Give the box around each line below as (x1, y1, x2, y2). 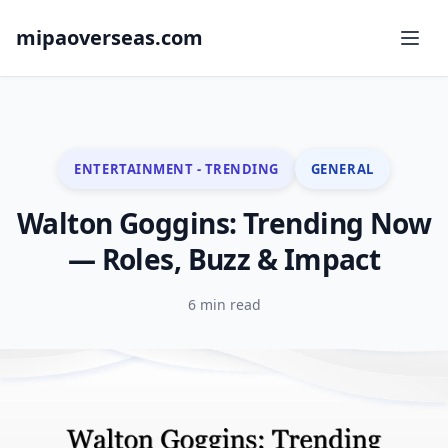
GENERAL (310, 159, 374, 178)
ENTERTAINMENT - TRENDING (74, 159, 279, 178)
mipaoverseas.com (16, 24, 203, 51)
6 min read (187, 295, 261, 314)
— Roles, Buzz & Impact (67, 240, 381, 278)
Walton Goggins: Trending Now (16, 204, 432, 242)
